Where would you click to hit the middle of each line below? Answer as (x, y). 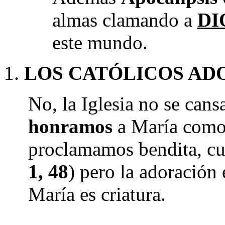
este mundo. (100, 42)
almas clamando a (125, 20)
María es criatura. (97, 194)
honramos (70, 126)
